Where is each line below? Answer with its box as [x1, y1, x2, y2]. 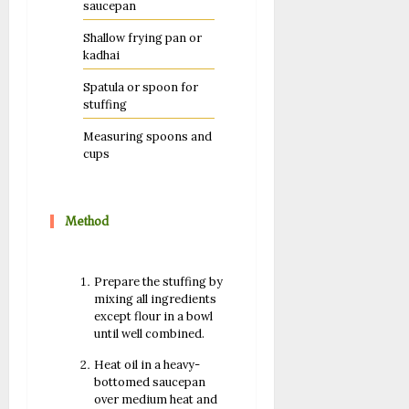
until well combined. [94, 325, 205, 341]
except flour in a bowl [94, 308, 214, 324]
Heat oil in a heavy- [94, 356, 201, 372]
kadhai [83, 47, 120, 63]
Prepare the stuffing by [94, 273, 224, 289]
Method [65, 210, 109, 234]
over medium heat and [94, 391, 218, 407]
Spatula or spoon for [83, 79, 198, 95]
